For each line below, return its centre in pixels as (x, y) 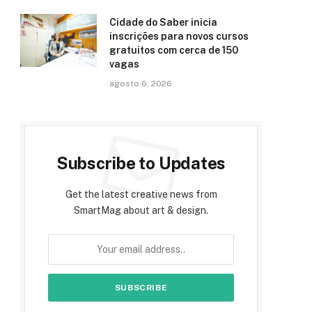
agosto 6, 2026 (141, 84)
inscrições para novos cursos (179, 37)
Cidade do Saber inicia (163, 23)
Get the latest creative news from (141, 195)
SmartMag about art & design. (141, 211)
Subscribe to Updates (141, 163)
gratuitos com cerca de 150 (174, 50)
